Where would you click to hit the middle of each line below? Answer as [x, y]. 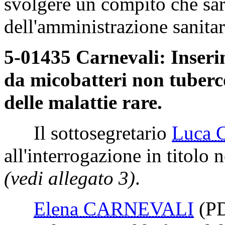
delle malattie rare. [83, 102]
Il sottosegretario [88, 133]
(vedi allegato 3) [70, 178]
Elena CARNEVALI [114, 208]
